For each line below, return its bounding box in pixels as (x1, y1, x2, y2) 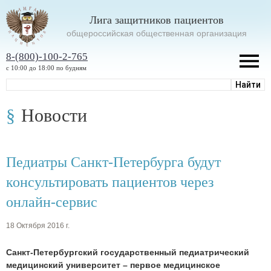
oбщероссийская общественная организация (67, 28, 247, 38)
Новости (21, 105, 87, 125)
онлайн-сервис (6, 194, 97, 210)
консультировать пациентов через (6, 174, 214, 190)
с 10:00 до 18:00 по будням (6, 64, 87, 71)
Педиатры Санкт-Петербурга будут (6, 154, 221, 170)
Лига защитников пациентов (90, 13, 224, 26)
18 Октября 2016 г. (6, 221, 70, 230)
